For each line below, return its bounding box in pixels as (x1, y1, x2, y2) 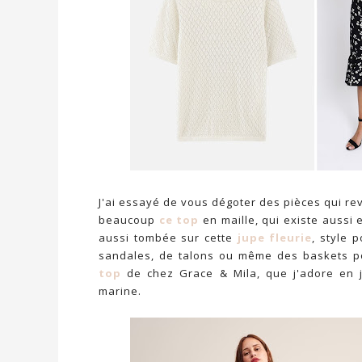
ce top (158, 213, 200, 227)
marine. (99, 284, 145, 298)
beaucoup (99, 213, 159, 227)
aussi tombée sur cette (99, 230, 238, 245)
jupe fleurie (237, 230, 313, 245)
